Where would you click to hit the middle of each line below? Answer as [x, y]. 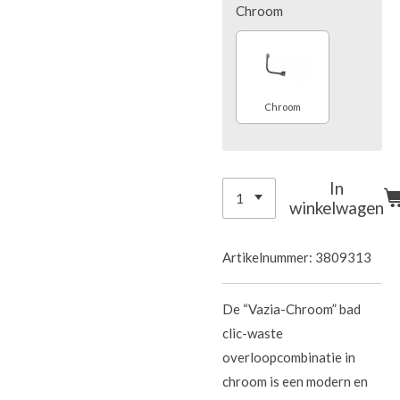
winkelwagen [337, 207]
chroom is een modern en [295, 382]
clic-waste [253, 333]
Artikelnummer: [267, 258]
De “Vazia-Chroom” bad [292, 309]
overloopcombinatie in [289, 358]
